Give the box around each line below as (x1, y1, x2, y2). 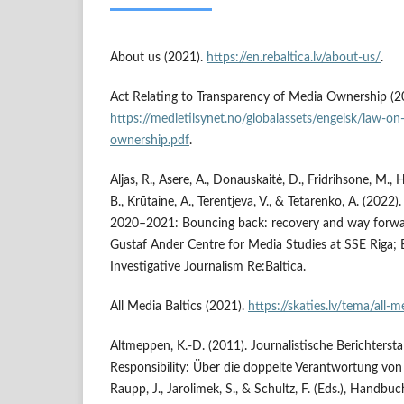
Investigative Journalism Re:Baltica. (110, 261, 306, 274)
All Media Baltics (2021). (110, 300, 248, 314)
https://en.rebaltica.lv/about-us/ (207, 51, 381, 65)
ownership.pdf (110, 134, 189, 148)
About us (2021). (110, 51, 207, 65)
